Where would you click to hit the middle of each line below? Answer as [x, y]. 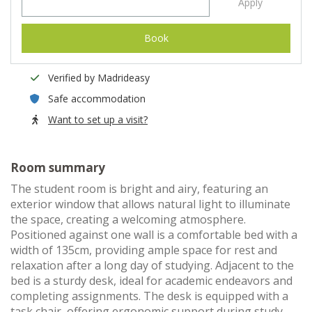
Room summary [58, 167]
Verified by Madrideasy [99, 78]
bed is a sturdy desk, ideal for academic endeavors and [151, 281]
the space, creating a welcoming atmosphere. [128, 219]
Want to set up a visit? [98, 119]
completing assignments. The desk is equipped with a [149, 296]
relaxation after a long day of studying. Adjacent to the [152, 265]
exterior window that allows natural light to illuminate [150, 204]
